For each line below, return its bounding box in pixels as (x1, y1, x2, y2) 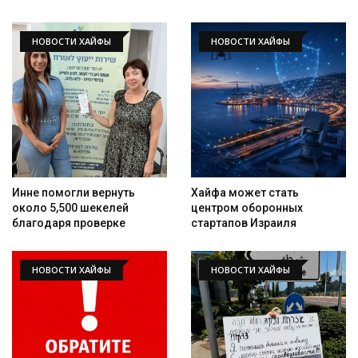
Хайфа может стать (191, 186, 299, 199)
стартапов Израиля (191, 217, 296, 229)
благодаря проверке (12, 217, 125, 229)
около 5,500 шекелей (12, 201, 129, 214)
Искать (292, 332, 344, 352)
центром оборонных (191, 201, 303, 214)
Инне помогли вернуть (12, 186, 135, 199)
